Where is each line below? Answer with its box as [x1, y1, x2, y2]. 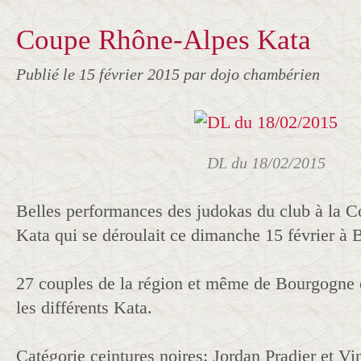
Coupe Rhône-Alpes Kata [16, 24, 311, 56]
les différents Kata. [16, 297, 152, 317]
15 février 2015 [79, 65, 184, 83]
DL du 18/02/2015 [206, 154, 326, 172]
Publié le [16, 65, 79, 83]
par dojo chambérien [184, 65, 320, 83]
